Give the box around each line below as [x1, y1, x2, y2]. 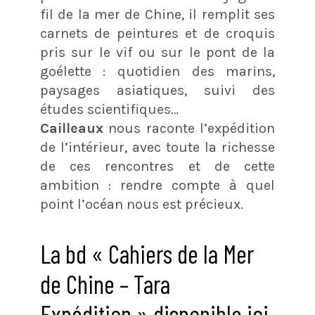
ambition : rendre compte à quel [39, 177, 276, 194]
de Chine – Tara [39, 269, 170, 300]
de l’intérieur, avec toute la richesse [39, 139, 276, 156]
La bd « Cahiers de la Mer [39, 238, 254, 269]
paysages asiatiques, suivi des [39, 82, 276, 99]
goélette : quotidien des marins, [39, 63, 276, 80]
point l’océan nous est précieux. [39, 196, 243, 213]
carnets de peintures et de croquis [39, 25, 276, 42]
